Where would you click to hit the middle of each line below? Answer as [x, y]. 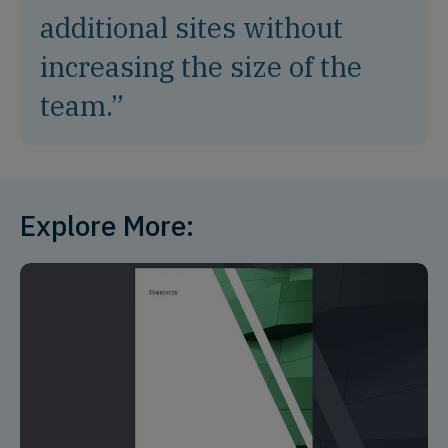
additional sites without [191, 27]
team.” [82, 105]
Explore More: [107, 225]
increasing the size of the [201, 66]
